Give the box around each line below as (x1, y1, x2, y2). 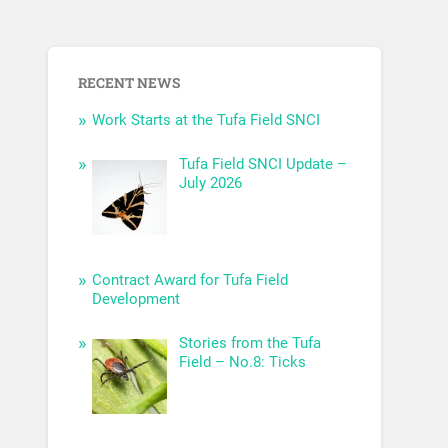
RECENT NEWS (78, 74, 181, 93)
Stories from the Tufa (178, 334, 321, 353)
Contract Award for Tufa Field (92, 271, 289, 290)
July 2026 (178, 174, 242, 193)
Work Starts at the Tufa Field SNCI (92, 111, 321, 130)
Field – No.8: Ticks (178, 353, 306, 372)
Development (92, 290, 181, 309)
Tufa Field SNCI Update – (178, 155, 347, 174)
